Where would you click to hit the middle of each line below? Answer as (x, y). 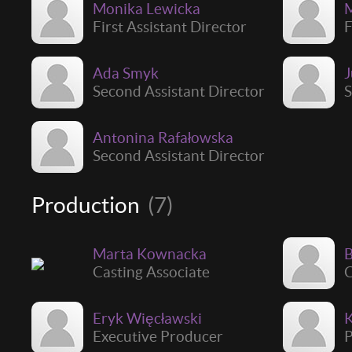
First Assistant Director (170, 26)
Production (88, 205)
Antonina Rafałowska (163, 137)
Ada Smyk (126, 73)
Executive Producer (158, 336)
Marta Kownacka (150, 253)
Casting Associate (151, 271)
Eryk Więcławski (147, 318)
